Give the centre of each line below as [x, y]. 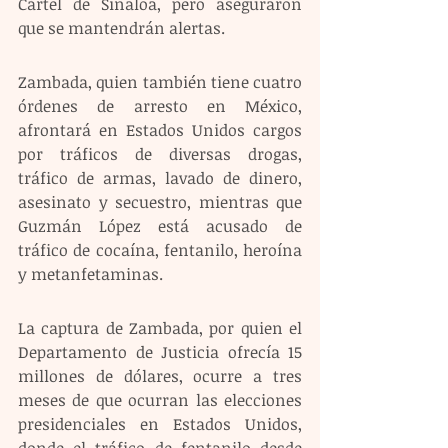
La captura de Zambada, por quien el [160, 328]
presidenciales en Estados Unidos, [160, 424]
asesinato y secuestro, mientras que [160, 202]
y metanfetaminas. [90, 274]
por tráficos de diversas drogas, [160, 154]
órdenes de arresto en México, [160, 106]
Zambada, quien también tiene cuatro [160, 82]
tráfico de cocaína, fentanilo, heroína [160, 250]
